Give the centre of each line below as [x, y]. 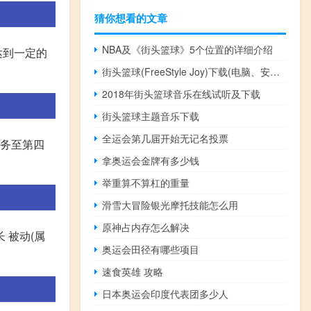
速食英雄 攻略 [133, 272]
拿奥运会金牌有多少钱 [151, 161]
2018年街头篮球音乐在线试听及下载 [182, 94]
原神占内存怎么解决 [146, 227]
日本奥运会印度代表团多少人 [166, 294]
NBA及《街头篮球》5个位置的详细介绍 [188, 50]
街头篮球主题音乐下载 [151, 116]
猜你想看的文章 [131, 18]
